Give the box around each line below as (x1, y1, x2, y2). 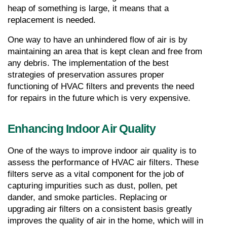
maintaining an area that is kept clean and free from (8, 47, 202, 57)
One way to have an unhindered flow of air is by (8, 35, 187, 45)
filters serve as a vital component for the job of (8, 169, 184, 179)
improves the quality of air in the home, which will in (8, 216, 203, 226)
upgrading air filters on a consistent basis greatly (8, 204, 192, 214)
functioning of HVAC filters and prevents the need (8, 82, 194, 92)
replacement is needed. (8, 15, 96, 25)
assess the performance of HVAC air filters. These (8, 158, 199, 168)
